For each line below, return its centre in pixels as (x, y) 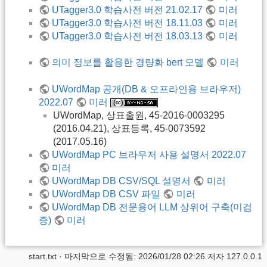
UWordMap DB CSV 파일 (106, 194)
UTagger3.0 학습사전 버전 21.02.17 (128, 10)
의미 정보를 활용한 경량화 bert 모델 (128, 63)
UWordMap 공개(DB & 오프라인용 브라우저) (147, 89)
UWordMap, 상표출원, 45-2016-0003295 (139, 116)
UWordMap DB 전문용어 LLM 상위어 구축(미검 (152, 207)
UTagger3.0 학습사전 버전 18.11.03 (128, 23)
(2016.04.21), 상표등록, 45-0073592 (129, 129)
